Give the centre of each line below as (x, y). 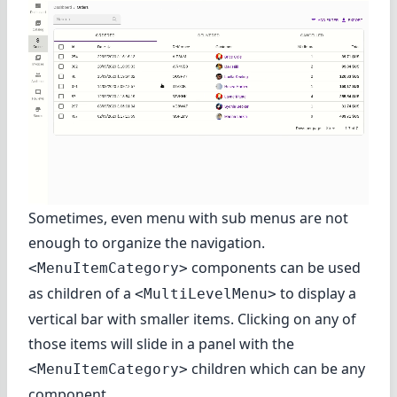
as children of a (82, 293)
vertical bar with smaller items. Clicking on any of (192, 319)
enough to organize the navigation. (147, 242)
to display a (316, 293)
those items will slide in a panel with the (161, 343)
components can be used (274, 267)
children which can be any (276, 368)
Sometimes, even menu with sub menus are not (188, 218)
